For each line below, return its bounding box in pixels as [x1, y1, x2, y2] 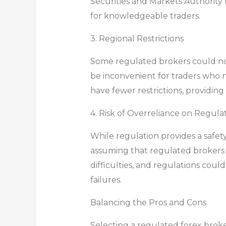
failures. [90, 175, 122, 185]
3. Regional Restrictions [90, 33, 184, 43]
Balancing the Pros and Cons [90, 197, 206, 207]
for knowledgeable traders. [90, 11, 200, 21]
